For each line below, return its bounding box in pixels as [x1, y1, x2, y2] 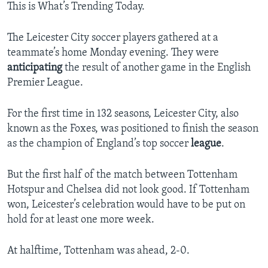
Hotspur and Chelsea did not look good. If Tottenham [7, 184, 249, 196]
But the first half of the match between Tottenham [7, 169, 237, 181]
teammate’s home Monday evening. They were [7, 47, 219, 59]
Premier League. [7, 77, 83, 89]
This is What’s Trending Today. [7, 1, 145, 13]
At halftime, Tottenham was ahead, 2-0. [7, 245, 190, 257]
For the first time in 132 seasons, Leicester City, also [7, 108, 239, 120]
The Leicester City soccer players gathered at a [7, 32, 218, 44]
